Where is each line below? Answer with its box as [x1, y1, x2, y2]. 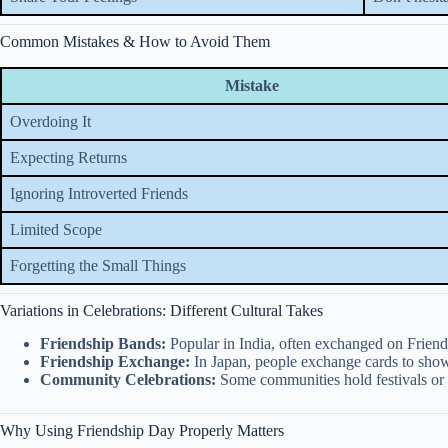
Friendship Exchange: [40, 352, 190, 370]
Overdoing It [10, 112, 91, 130]
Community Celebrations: [40, 370, 216, 388]
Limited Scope [10, 220, 102, 238]
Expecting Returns [10, 148, 127, 166]
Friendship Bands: [40, 334, 166, 352]
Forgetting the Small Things [10, 256, 186, 274]
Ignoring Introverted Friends [10, 184, 188, 202]
